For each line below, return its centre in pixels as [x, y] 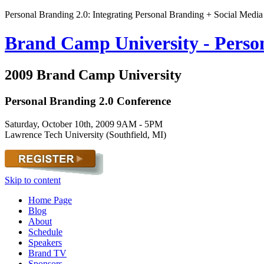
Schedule [45, 232]
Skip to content [33, 180]
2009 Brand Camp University [93, 75]
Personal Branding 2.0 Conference [88, 101]
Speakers [45, 242]
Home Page [50, 200]
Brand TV [47, 253]
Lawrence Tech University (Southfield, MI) [85, 134]
